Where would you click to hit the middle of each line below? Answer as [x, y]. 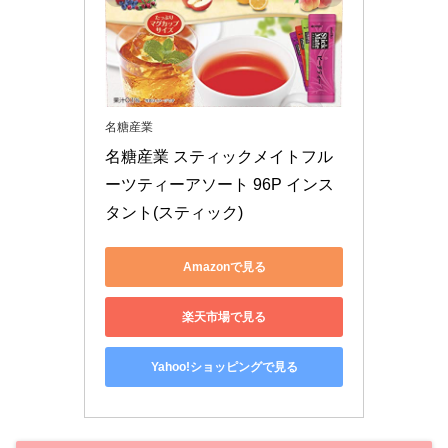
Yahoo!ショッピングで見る [224, 366]
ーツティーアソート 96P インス [219, 185]
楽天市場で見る [224, 316]
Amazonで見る [224, 266]
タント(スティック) [174, 213]
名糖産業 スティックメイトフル [219, 157]
